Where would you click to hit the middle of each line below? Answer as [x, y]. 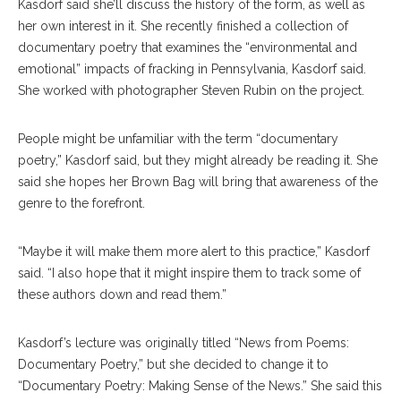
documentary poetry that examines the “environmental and [188, 47]
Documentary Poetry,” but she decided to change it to [173, 364]
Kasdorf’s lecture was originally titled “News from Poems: [183, 343]
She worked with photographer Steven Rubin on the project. [191, 90]
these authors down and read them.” [122, 294]
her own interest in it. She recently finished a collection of [183, 26]
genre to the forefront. [81, 203]
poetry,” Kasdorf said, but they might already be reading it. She [198, 160]
